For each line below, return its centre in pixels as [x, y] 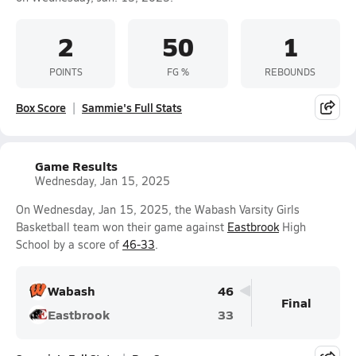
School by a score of [69, 244]
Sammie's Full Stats [132, 107]
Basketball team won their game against [122, 227]
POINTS [66, 71]
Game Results [76, 166]
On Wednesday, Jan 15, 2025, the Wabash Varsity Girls [158, 209]
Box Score [41, 107]
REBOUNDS [290, 71]
